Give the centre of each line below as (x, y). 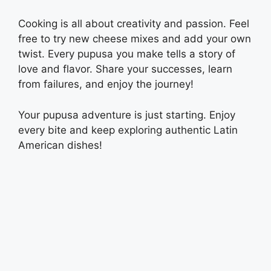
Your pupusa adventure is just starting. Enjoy (127, 115)
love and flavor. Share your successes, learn (125, 69)
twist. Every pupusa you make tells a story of (127, 54)
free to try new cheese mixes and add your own (135, 39)
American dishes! (62, 145)
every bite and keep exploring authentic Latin (128, 130)
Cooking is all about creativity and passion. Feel (134, 24)
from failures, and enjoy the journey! (107, 84)
